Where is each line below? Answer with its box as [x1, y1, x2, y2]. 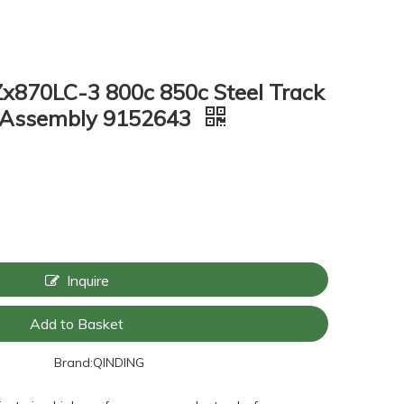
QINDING [93, 354, 145, 371]
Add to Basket [30, 315, 124, 333]
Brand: [54, 354, 94, 371]
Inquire [66, 271, 109, 289]
